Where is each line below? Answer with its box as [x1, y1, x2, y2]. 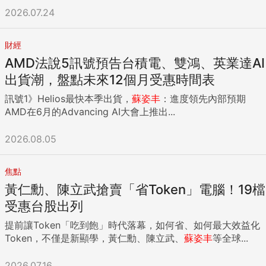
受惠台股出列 [5, 198, 83, 214]
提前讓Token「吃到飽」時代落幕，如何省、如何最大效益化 [5, 218, 260, 231]
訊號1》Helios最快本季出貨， [5, 92, 132, 104]
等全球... [213, 232, 248, 244]
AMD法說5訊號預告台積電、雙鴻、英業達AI [5, 55, 265, 71]
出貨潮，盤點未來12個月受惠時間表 [5, 71, 215, 87]
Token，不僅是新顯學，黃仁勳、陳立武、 [5, 232, 184, 244]
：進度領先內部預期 [160, 92, 246, 104]
